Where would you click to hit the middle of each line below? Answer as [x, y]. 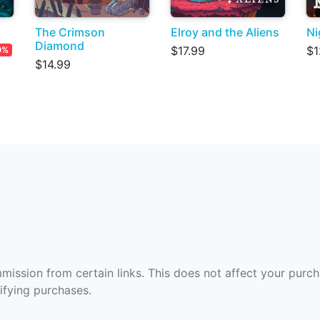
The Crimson [70, 32]
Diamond [60, 45]
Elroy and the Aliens [225, 32]
